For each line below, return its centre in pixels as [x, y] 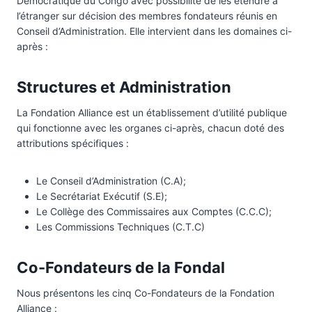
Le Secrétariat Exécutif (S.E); [102, 196]
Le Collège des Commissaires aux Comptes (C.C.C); [154, 211]
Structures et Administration [124, 87]
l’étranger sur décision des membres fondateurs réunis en [147, 15]
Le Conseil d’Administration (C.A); [111, 180]
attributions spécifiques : [73, 143]
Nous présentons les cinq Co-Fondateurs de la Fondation [146, 292]
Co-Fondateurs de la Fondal [121, 267]
